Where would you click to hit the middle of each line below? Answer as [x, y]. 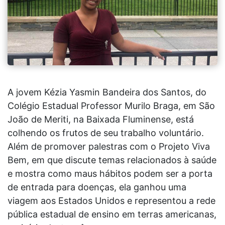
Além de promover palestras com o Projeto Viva [109, 146]
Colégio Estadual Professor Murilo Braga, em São [111, 105]
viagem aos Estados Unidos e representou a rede [111, 200]
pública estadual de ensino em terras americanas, [112, 214]
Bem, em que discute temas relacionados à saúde [112, 160]
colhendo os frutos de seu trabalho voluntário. [106, 133]
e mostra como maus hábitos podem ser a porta [110, 173]
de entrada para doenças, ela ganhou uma [97, 187]
